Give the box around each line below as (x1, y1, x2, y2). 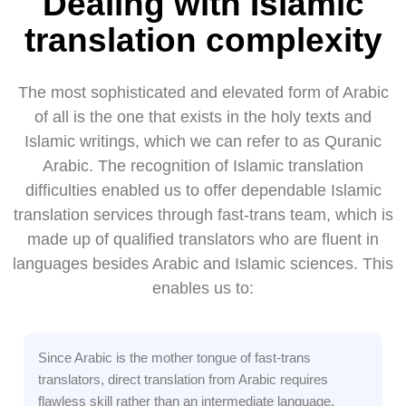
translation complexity (24, 22, 382, 60)
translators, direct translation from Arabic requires (38, 372, 328, 388)
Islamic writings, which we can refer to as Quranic (24, 132, 382, 151)
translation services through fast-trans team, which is (13, 206, 393, 225)
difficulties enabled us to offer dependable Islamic (24, 181, 382, 200)
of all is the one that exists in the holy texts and (34, 108, 372, 127)
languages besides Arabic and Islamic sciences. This (13, 255, 393, 274)
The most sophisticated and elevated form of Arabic (17, 83, 389, 102)
